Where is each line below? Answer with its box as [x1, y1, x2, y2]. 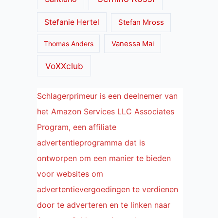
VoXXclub [45, 60, 83, 71]
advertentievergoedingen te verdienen [37, 184, 178, 195]
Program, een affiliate [37, 122, 116, 132]
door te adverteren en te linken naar [37, 200, 170, 210]
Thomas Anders [43, 39, 93, 48]
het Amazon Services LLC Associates [37, 107, 174, 117]
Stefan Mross [118, 18, 164, 27]
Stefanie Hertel [44, 18, 100, 27]
